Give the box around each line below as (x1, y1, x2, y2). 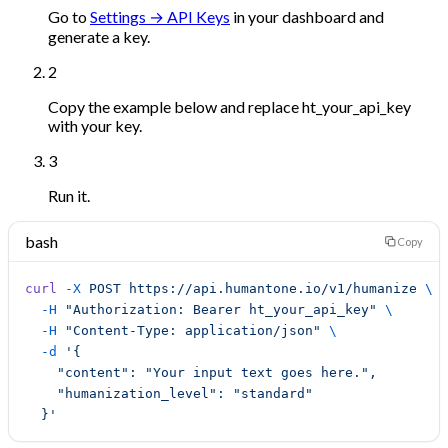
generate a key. (48, 26, 150, 46)
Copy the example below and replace (48, 96, 302, 116)
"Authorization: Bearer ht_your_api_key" (57, 301, 377, 317)
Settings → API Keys (90, 6, 230, 26)
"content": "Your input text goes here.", (25, 364, 377, 380)
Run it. (48, 185, 90, 205)
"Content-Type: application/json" (57, 322, 321, 338)
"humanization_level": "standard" (25, 385, 313, 401)
